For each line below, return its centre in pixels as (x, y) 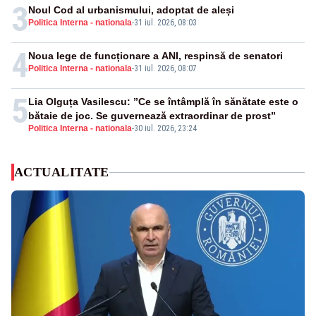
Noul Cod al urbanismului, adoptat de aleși (131, 10)
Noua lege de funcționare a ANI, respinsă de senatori (156, 56)
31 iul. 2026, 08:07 (165, 69)
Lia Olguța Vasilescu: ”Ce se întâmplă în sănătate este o (163, 102)
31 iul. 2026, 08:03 (165, 23)
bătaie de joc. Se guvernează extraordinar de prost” (152, 116)
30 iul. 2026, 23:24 (165, 129)
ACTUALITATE (62, 172)
